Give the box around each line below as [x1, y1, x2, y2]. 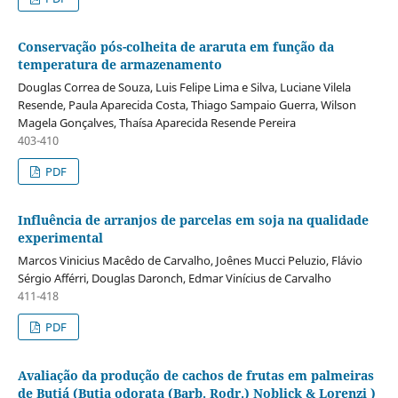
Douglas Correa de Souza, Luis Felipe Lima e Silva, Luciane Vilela [17, 78, 351, 95]
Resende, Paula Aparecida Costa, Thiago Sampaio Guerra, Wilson [17, 96, 356, 113]
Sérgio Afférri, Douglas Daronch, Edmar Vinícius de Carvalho [17, 269, 331, 286]
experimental [17, 228, 103, 246]
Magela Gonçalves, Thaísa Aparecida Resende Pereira [17, 114, 296, 131]
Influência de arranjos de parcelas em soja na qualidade [17, 211, 369, 228]
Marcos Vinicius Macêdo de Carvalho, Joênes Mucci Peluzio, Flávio [17, 251, 362, 268]
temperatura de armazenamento [17, 55, 222, 73]
